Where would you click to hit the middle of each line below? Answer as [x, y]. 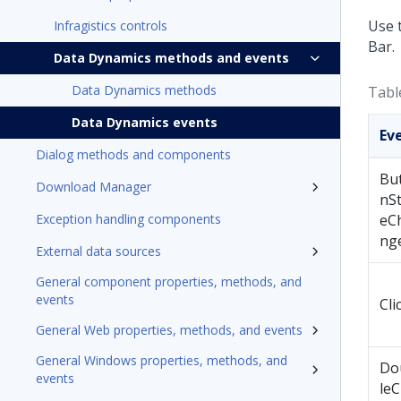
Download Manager [94, 187]
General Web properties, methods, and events [169, 330]
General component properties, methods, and [169, 282]
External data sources [98, 251]
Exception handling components [128, 219]
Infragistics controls [111, 26]
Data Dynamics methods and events [171, 58]
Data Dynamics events [145, 122]
